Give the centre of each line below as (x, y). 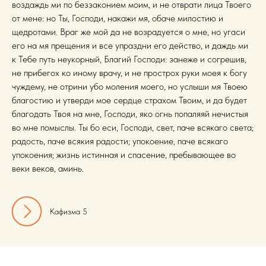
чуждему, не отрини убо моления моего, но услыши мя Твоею (130, 86)
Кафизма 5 (69, 211)
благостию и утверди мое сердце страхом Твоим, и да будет (129, 100)
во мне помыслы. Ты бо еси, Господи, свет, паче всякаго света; (133, 127)
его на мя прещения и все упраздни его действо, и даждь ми (130, 45)
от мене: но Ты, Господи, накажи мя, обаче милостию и (118, 18)
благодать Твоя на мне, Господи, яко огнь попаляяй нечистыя (130, 113)
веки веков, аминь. (48, 168)
